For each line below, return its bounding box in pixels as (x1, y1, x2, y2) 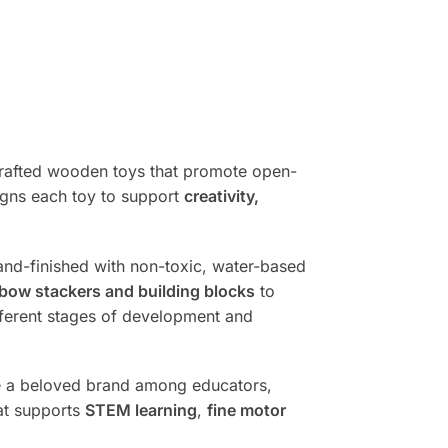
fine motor (206, 400, 286, 421)
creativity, (183, 186, 259, 207)
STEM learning (84, 400, 197, 421)
